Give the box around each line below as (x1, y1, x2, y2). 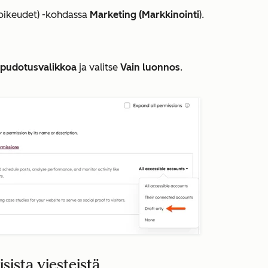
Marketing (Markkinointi (90, 9, 199, 20)
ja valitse (77, 62, 120, 73)
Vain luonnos (120, 62, 180, 73)
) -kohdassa (37, 9, 90, 20)
